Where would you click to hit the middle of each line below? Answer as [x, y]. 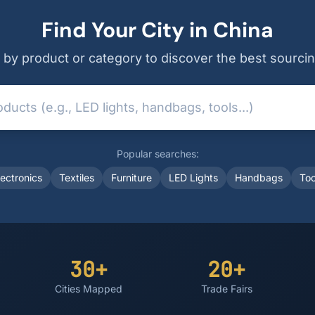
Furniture [131, 178]
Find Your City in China [157, 30]
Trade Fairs [226, 289]
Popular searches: [157, 154]
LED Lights [193, 178]
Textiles [76, 178]
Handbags [258, 178]
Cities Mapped [89, 289]
